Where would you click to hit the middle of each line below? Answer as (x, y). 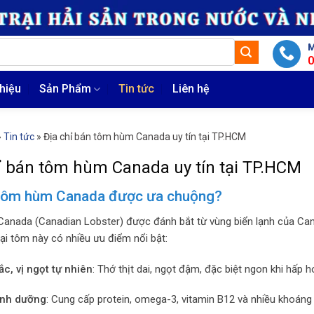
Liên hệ (191, 89)
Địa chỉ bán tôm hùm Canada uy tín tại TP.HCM (145, 136)
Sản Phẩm (65, 89)
